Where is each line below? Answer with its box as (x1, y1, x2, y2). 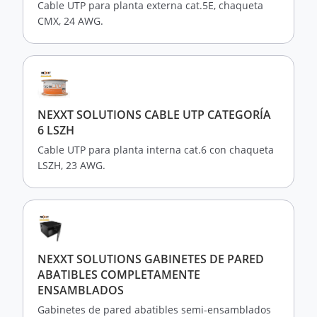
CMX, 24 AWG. (38, 14, 103, 28)
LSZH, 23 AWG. (38, 158, 105, 172)
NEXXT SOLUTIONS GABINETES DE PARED (38, 251, 264, 267)
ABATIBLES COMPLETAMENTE (38, 267, 200, 282)
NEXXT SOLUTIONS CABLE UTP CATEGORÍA (38, 107, 271, 122)
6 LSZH (38, 122, 74, 138)
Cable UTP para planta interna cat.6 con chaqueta (38, 143, 274, 156)
